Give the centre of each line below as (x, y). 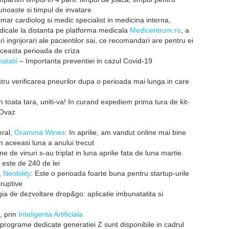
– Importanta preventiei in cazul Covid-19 (85, 61)
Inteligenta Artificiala (51, 214)
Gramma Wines (40, 132)
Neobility (17, 173)
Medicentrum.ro (155, 30)
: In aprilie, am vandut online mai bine (125, 132)
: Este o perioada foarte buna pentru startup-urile (110, 173)
